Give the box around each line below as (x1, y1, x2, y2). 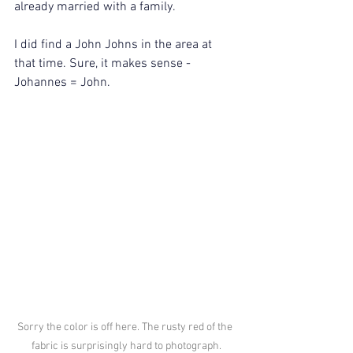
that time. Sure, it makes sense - (14, 55, 194, 72)
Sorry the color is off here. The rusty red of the (17, 321, 235, 335)
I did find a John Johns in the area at (14, 36, 215, 53)
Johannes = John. (14, 74, 110, 91)
